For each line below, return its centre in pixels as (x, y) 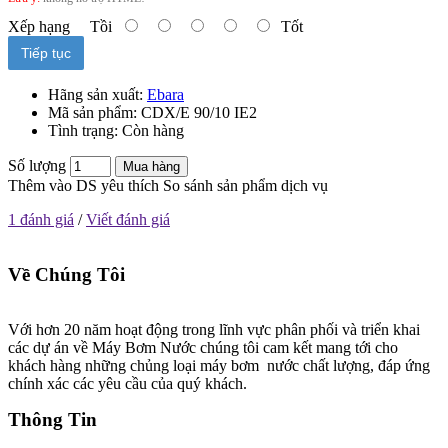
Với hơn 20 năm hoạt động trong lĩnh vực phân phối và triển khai (214, 329)
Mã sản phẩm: (94, 113)
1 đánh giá (41, 220)
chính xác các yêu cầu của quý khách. (127, 383)
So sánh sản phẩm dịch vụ (245, 186)
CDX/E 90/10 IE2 (199, 113)
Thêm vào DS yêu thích (83, 186)
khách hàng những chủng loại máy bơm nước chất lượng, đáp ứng (219, 365)
